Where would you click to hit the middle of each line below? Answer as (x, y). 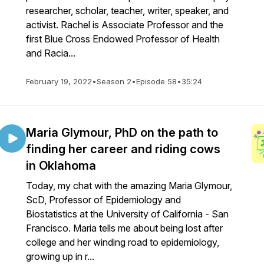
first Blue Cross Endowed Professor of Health (123, 39)
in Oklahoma (61, 166)
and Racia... (51, 53)
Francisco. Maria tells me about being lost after (124, 228)
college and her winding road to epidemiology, (123, 242)
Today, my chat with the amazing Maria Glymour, (129, 186)
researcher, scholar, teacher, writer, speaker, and (127, 11)
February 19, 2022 (59, 81)
